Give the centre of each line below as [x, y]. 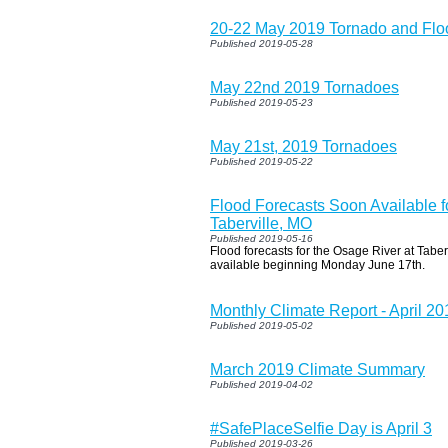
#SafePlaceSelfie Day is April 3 [321, 428]
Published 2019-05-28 [261, 43]
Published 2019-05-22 [261, 161]
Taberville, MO [261, 223]
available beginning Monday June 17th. [317, 264]
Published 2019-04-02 [261, 384]
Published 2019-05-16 [261, 238]
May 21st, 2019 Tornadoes [303, 146]
